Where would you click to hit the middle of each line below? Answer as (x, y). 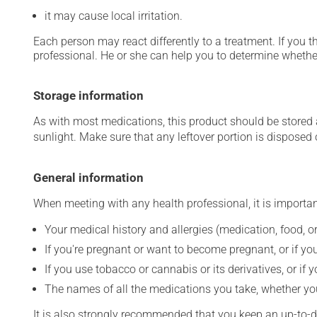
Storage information (88, 96)
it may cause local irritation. (114, 16)
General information (88, 178)
